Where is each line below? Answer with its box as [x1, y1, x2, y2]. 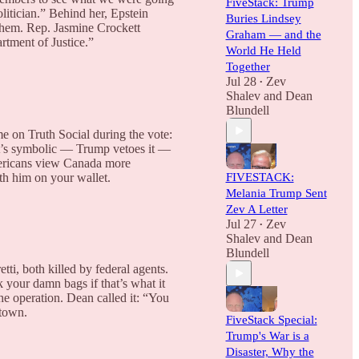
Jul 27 [225, 217, 256, 231]
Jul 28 [225, 75, 256, 88]
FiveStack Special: [225, 313, 317, 326]
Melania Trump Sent [225, 187, 327, 200]
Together [225, 60, 270, 73]
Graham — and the [225, 28, 321, 41]
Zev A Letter [225, 203, 288, 216]
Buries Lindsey [225, 12, 301, 25]
